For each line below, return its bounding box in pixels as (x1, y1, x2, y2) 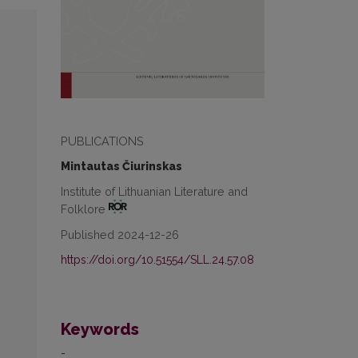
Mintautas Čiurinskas (61, 160, 182, 173)
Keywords (61, 320, 139, 340)
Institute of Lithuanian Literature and (61, 185, 248, 199)
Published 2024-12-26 (61, 228, 179, 242)
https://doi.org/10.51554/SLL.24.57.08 (61, 253, 254, 267)
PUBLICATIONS (61, 134, 144, 149)
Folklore (61, 202, 109, 217)
